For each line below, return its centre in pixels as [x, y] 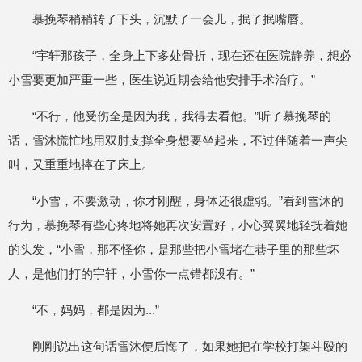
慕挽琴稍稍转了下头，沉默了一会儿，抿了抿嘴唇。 [172, 19]
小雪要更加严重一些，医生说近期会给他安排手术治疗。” [162, 80]
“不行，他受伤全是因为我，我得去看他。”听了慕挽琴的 [182, 116]
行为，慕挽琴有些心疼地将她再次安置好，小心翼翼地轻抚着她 [178, 225]
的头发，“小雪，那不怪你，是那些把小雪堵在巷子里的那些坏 [174, 249]
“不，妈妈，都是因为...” [96, 310]
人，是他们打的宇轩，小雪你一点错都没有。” [131, 274]
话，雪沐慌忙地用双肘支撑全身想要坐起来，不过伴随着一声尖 [178, 140]
